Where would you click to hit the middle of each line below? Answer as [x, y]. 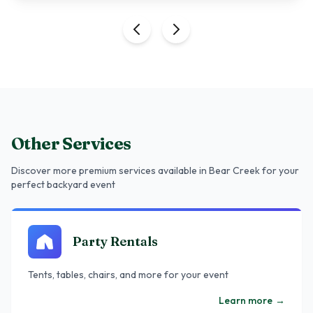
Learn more [246, 300]
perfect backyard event [63, 184]
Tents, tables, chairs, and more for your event [128, 275]
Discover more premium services [85, 170]
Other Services [71, 144]
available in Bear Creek [209, 170]
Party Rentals [115, 241]
